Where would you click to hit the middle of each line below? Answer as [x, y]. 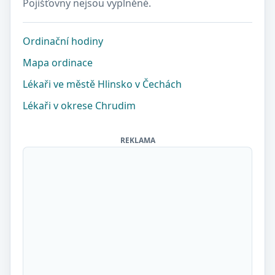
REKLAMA [137, 140]
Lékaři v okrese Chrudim [79, 106]
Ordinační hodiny [63, 41]
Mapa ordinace [58, 63]
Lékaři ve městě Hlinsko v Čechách [102, 84]
